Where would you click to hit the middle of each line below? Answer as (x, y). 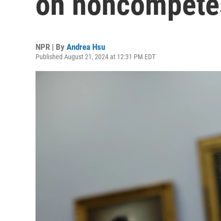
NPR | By (51, 47)
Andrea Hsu (86, 47)
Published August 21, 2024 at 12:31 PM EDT (95, 57)
